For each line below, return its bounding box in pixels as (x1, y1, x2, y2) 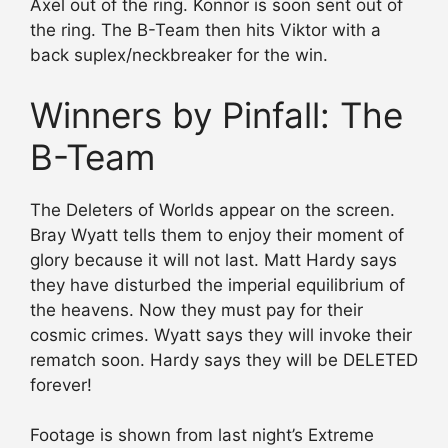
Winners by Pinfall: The (30, 93, 403, 136)
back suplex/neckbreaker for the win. (30, 45, 328, 66)
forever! (30, 374, 92, 395)
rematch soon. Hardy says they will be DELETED (30, 349, 418, 370)
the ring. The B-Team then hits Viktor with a (30, 20, 381, 41)
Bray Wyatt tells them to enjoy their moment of (30, 224, 404, 245)
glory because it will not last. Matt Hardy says (30, 249, 397, 270)
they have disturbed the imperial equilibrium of (30, 274, 405, 295)
